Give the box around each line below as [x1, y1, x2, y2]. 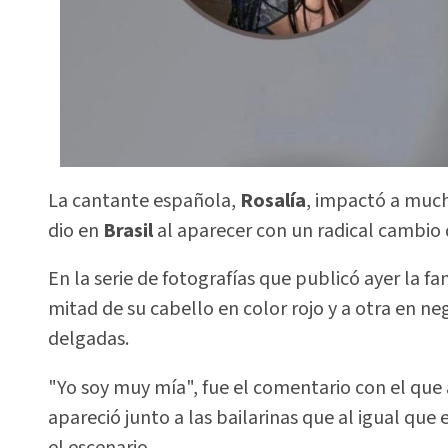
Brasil [103, 216, 157, 245]
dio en [48, 216, 103, 245]
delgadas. [48, 325, 129, 354]
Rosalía [236, 186, 306, 215]
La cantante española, [48, 186, 236, 215]
